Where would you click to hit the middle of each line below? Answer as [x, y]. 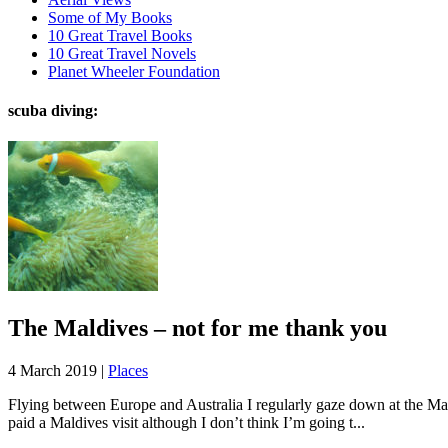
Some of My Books [110, 17]
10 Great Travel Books [120, 35]
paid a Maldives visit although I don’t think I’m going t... [186, 423]
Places [128, 371]
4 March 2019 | [58, 371]
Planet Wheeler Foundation [134, 71]
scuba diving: [53, 111]
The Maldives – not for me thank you [197, 328]
